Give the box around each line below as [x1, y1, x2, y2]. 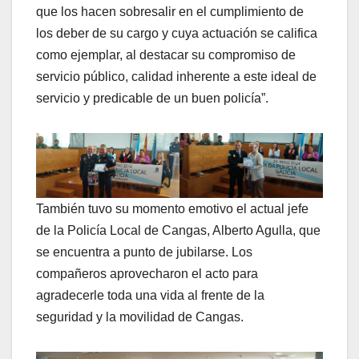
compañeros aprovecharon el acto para [36, 266, 258, 280]
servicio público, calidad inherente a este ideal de [36, 70, 317, 84]
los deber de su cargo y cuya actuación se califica [36, 26, 317, 41]
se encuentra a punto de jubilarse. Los [36, 244, 252, 259]
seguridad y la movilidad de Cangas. [36, 309, 244, 324]
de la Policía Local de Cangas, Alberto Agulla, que [36, 223, 321, 237]
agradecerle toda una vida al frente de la [36, 288, 264, 302]
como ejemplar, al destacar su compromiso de [36, 48, 296, 63]
